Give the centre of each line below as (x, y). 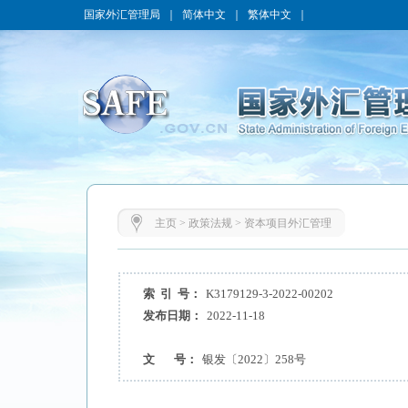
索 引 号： (172, 294)
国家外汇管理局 (122, 15)
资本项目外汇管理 (287, 223)
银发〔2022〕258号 (254, 359)
